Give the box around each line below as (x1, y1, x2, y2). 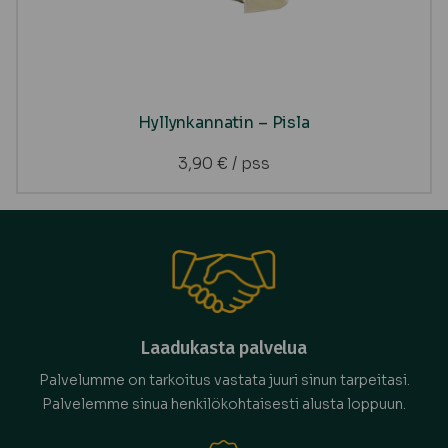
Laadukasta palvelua (141, 337, 307, 360)
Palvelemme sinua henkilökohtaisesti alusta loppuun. (42, 395, 406, 414)
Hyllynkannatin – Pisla (138, 112, 310, 134)
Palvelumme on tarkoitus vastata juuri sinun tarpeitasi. (38, 371, 410, 390)
